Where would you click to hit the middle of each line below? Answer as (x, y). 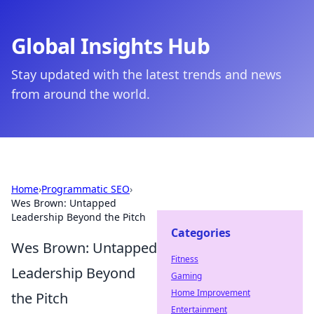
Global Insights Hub (110, 46)
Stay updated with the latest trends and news (146, 74)
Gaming (186, 276)
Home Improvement (211, 293)
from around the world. (81, 94)
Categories (201, 233)
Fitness (185, 259)
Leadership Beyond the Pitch (78, 217)
